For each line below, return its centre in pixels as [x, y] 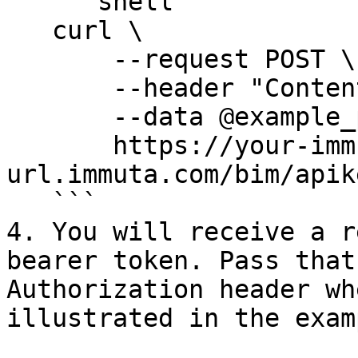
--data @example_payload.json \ [60, 117]
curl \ [29, 30]
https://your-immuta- [60, 145]
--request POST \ [60, 59]
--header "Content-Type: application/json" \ [60, 88]
